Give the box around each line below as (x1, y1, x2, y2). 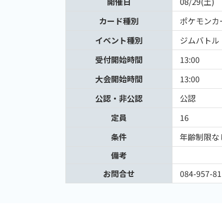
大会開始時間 (95, 73, 143, 85)
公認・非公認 (95, 92, 143, 105)
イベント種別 (95, 34, 143, 47)
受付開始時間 (95, 54, 143, 66)
